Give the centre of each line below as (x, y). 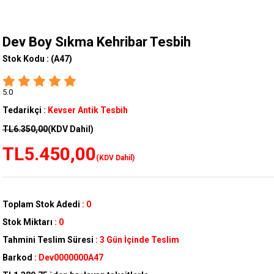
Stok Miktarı (28, 222)
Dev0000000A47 (71, 258)
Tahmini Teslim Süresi (48, 240)
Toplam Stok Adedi (41, 205)
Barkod (17, 258)
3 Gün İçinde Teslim (139, 240)
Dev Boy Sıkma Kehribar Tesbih (97, 42)
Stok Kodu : (27, 59)
